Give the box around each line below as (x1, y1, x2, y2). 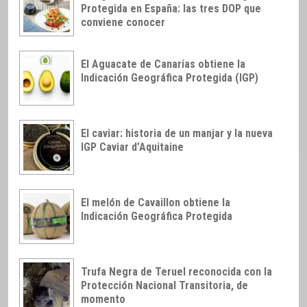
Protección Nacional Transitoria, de (81, 278, 248, 292)
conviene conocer (81, 16, 165, 29)
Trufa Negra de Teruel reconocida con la (81, 265, 272, 278)
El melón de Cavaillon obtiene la (81, 195, 230, 209)
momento (81, 292, 125, 306)
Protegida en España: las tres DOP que (81, 2, 261, 16)
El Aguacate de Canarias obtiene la (81, 58, 245, 71)
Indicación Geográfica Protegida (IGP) (81, 71, 258, 85)
